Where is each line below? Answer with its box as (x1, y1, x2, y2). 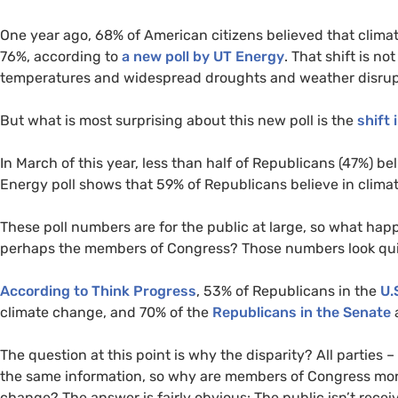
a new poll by (122, 47, 213, 65)
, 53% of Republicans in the (196, 282, 380, 299)
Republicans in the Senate (212, 303, 391, 321)
